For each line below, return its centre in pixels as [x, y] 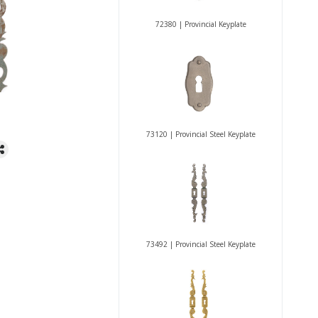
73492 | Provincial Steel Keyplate [201, 244]
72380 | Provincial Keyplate [201, 24]
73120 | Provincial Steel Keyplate [201, 134]
